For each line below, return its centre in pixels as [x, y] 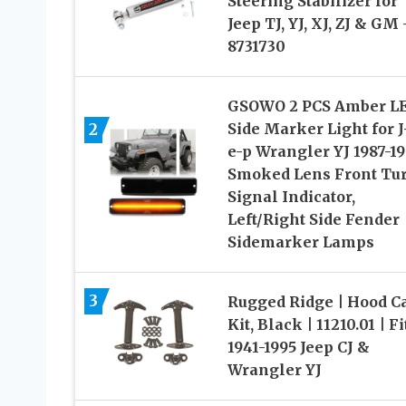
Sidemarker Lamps [300, 242]
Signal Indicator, [291, 197]
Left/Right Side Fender [313, 220]
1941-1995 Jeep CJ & [298, 348]
